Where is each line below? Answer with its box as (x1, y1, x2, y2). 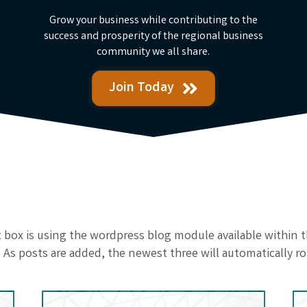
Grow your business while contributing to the (49, 12, 258, 29)
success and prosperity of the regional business (43, 28, 263, 45)
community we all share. (97, 44, 210, 60)
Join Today (108, 77, 174, 98)
